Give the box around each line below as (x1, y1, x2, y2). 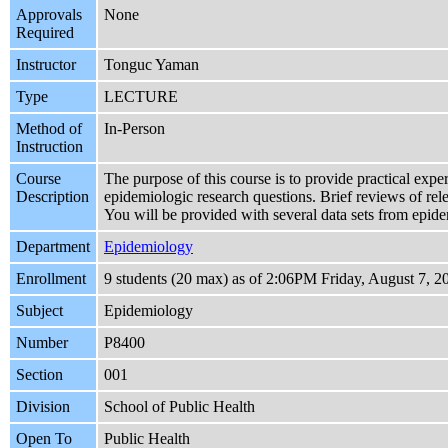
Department (16, 238, 90, 256)
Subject (16, 302, 63, 320)
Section (16, 366, 63, 384)
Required (16, 24, 74, 42)
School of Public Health (104, 398, 255, 416)
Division (16, 398, 70, 416)
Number (16, 334, 68, 352)
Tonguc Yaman (104, 56, 199, 74)
